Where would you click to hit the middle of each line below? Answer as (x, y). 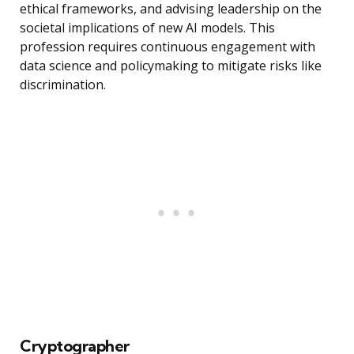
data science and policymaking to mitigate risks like (171, 66)
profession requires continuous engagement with (168, 47)
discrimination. (63, 85)
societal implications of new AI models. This (147, 28)
